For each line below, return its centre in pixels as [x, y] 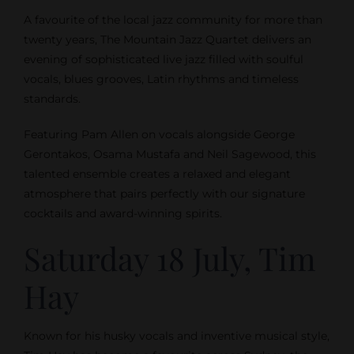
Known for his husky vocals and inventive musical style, [176, 336]
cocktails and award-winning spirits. [122, 214]
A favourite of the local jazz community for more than [173, 20]
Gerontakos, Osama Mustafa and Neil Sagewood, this [169, 154]
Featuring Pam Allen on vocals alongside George [159, 135]
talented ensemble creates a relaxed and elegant [157, 174]
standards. [52, 99]
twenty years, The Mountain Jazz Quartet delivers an [167, 40]
